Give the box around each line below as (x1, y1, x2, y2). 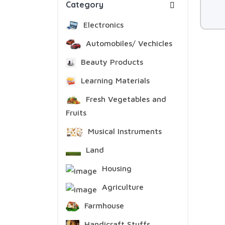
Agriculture (99, 182, 144, 191)
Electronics (80, 20, 124, 29)
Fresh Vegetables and (83, 94, 167, 103)
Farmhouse (81, 201, 124, 210)
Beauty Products (78, 57, 143, 66)
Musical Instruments (85, 127, 162, 136)
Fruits (66, 108, 86, 117)
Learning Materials (78, 76, 150, 85)
